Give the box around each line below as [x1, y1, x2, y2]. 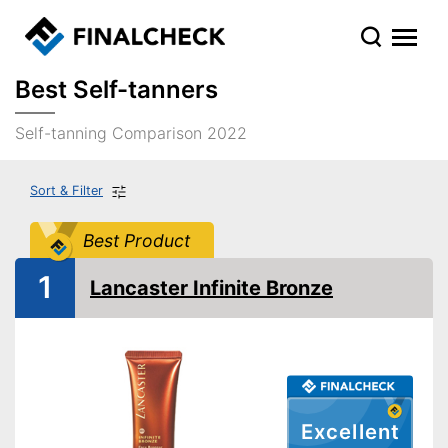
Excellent [301, 419, 399, 445]
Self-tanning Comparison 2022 [15, 123, 247, 143]
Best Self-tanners [15, 75, 218, 104]
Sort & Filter [30, 183, 103, 198]
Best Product [82, 229, 190, 251]
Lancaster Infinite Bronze [90, 275, 333, 300]
